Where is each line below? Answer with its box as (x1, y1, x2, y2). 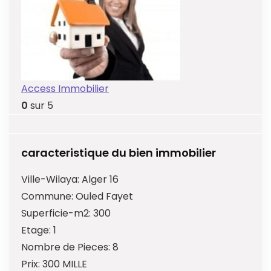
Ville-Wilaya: (21, 172, 82, 187)
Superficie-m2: (21, 206, 93, 221)
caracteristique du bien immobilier (21, 145, 216, 161)
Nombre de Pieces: (21, 240, 113, 255)
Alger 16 (82, 172, 119, 187)
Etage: (21, 223, 53, 238)
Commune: (21, 189, 76, 204)
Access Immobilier (21, 82, 109, 96)
